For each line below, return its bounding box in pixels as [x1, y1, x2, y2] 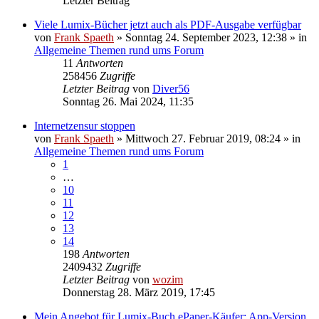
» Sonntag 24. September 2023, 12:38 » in [114, 31, 307, 43]
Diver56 [152, 82, 189, 95]
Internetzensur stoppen [34, 119, 135, 132]
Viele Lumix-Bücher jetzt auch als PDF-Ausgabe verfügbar [34, 18, 301, 31]
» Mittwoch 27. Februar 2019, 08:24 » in [114, 132, 300, 145]
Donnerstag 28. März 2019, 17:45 [63, 286, 215, 298]
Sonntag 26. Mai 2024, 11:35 [63, 95, 194, 108]
